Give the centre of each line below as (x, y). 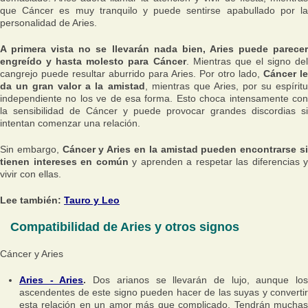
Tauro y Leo (92, 200)
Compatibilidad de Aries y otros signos (125, 227)
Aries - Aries (52, 280)
